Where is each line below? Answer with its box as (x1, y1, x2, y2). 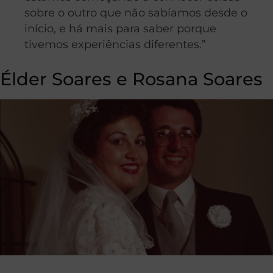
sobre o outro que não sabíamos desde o (24, 6, 247, 19)
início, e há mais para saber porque (24, 22, 216, 35)
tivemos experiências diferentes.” (24, 38, 206, 51)
